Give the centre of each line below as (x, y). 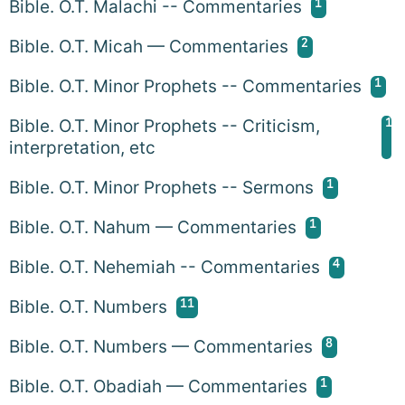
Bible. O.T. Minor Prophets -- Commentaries (185, 86)
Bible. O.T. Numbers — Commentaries (161, 346)
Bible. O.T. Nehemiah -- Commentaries (165, 267)
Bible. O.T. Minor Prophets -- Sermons (161, 187)
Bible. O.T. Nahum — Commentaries (153, 227)
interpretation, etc (82, 147)
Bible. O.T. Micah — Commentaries (149, 46)
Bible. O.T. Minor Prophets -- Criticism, (165, 126)
